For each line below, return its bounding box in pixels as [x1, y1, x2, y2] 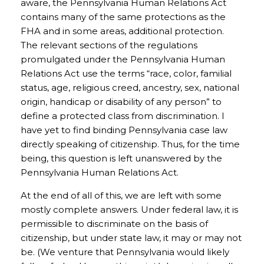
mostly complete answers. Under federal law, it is [21, 204, 238, 215]
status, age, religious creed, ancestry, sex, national [21, 82, 239, 93]
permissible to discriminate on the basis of [21, 218, 208, 229]
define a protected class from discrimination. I [21, 110, 225, 121]
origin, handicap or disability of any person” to [21, 96, 222, 107]
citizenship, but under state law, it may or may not [21, 232, 242, 243]
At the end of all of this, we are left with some [21, 190, 222, 201]
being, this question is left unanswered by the [21, 153, 222, 164]
